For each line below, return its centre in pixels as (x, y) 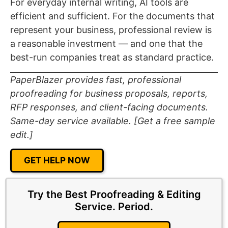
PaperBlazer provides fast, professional (96, 79)
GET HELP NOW (57, 160)
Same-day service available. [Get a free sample (113, 121)
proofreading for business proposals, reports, (109, 93)
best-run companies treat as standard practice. (112, 58)
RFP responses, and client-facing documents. (109, 107)
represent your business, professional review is (111, 30)
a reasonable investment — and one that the (106, 44)
